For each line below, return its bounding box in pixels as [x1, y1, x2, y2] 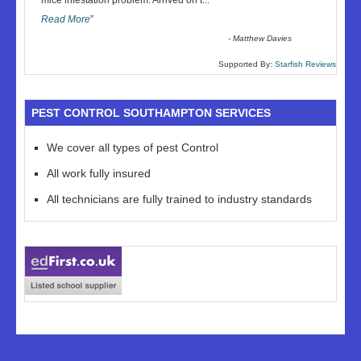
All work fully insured [47, 167, 151, 180]
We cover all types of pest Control [47, 141, 218, 154]
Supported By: [218, 60, 275, 68]
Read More [41, 14, 90, 25]
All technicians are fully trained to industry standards [47, 193, 312, 205]
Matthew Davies [233, 34, 293, 43]
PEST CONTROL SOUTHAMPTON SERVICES [31, 106, 271, 119]
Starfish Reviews [275, 60, 336, 68]
